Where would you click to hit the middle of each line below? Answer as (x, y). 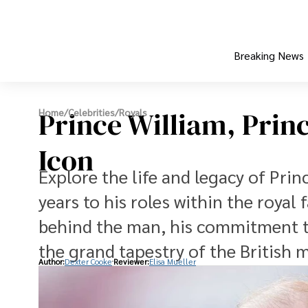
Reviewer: (131, 261)
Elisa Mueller (173, 261)
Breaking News (269, 56)
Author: (52, 261)
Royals (133, 112)
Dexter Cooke (88, 261)
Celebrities (91, 112)
